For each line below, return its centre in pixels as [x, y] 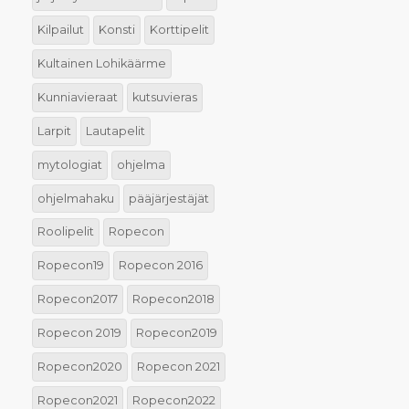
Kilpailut [60, 29]
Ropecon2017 [77, 299]
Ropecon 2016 [161, 266]
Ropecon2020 [79, 367]
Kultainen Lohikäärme [101, 63]
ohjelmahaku [75, 198]
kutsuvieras [165, 97]
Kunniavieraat [77, 97]
